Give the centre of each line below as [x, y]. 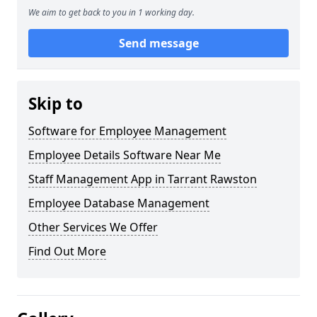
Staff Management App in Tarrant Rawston [143, 179]
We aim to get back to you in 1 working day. [111, 12]
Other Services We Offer [93, 227]
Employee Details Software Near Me [125, 155]
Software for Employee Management [127, 131]
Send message [158, 43]
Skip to [56, 104]
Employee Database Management [119, 203]
